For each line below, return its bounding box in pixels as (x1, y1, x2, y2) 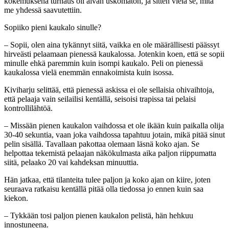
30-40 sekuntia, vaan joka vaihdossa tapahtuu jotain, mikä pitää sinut (4, 130, 225, 139)
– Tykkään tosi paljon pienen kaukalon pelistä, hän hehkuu (4, 211, 193, 220)
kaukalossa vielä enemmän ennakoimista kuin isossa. (4, 67, 174, 77)
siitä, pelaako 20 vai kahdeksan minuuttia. (4, 157, 139, 167)
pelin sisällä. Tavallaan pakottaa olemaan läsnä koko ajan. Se (4, 139, 199, 148)
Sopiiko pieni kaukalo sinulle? (4, 22, 101, 32)
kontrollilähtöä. (4, 103, 53, 112)
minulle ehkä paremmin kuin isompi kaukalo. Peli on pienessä (4, 58, 203, 67)
